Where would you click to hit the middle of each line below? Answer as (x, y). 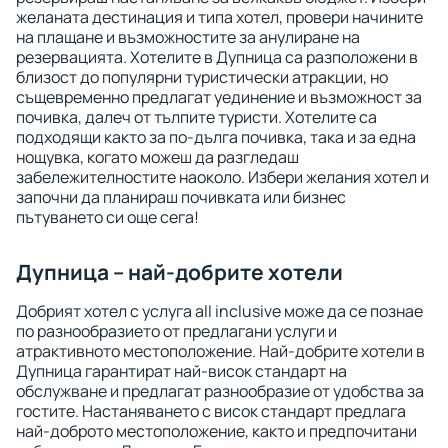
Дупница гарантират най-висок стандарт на (181, 371)
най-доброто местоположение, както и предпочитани (216, 431)
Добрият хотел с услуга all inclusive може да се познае (219, 311)
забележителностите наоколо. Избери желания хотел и (222, 177)
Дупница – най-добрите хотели (179, 272)
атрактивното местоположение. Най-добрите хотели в (220, 351)
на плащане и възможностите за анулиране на (188, 37)
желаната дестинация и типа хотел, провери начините (219, 17)
